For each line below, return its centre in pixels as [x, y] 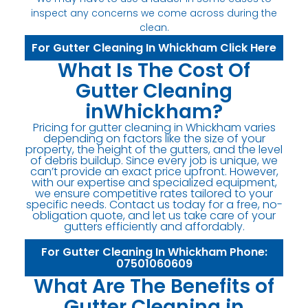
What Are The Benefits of [154, 286]
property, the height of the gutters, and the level [154, 149]
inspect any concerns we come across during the [154, 13]
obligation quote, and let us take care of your [154, 215]
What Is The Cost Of [154, 70]
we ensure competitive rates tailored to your [154, 193]
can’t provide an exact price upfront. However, [154, 171]
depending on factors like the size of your [154, 138]
